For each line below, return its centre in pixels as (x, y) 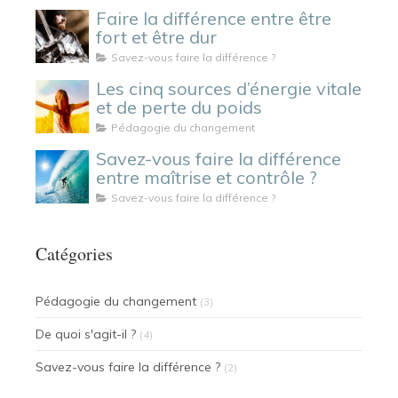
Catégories (74, 253)
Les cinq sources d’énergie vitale (229, 88)
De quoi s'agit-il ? (86, 334)
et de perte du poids (179, 107)
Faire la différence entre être (214, 18)
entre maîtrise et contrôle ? (207, 177)
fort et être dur (156, 36)
